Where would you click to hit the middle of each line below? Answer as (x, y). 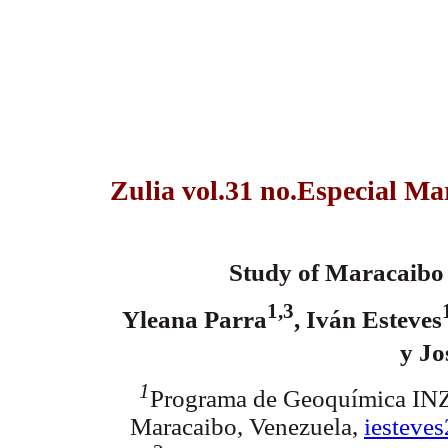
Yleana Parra (194, 319)
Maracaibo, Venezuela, (247, 427)
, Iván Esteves (368, 319)
